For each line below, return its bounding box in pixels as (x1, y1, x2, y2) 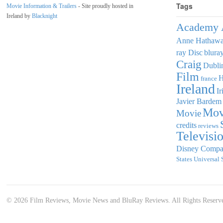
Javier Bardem (176, 97, 222, 106)
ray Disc (176, 48, 203, 57)
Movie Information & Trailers (6, 2, 77, 9)
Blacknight (32, 12, 57, 19)
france (200, 75, 217, 83)
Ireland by (6, 12, 32, 19)
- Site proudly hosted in (77, 2, 133, 9)
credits (176, 121, 197, 130)
